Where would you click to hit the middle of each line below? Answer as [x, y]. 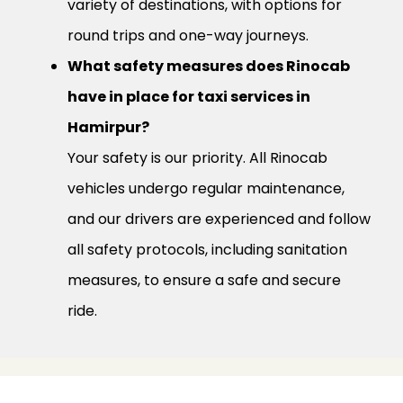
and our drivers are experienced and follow [219, 219]
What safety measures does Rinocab [209, 67]
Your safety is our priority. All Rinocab [197, 158]
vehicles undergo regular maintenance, [206, 189]
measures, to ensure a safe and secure [204, 281]
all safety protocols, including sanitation [207, 250]
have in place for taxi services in [189, 97]
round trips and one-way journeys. [188, 36]
